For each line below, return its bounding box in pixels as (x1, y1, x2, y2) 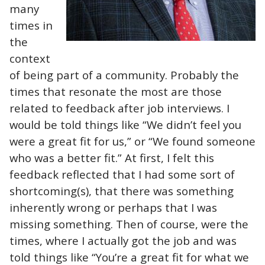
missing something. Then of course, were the (9, 216, 248, 231)
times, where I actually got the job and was (9, 232, 237, 248)
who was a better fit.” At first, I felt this (9, 150, 214, 165)
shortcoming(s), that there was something (9, 183, 234, 198)
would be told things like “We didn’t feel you (9, 117, 241, 132)
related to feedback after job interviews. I (9, 100, 230, 115)
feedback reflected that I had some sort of (9, 166, 235, 182)
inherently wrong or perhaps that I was (9, 199, 217, 215)
